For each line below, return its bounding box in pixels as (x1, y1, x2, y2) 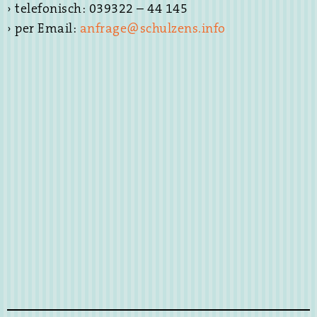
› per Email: (7, 23, 80, 36)
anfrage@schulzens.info (79, 23, 226, 36)
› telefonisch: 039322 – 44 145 (7, 3, 188, 16)
